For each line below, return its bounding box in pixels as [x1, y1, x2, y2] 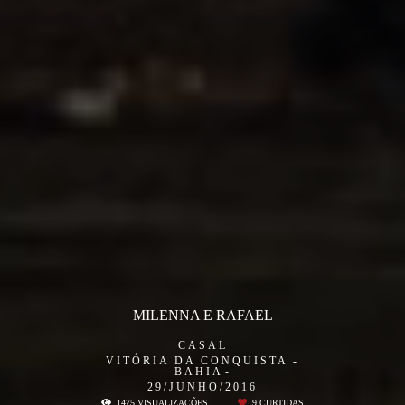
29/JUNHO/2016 [147, 380, 258, 392]
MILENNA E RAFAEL [132, 306, 273, 322]
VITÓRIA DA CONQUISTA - [106, 353, 299, 366]
